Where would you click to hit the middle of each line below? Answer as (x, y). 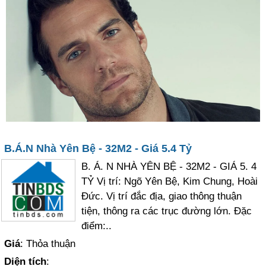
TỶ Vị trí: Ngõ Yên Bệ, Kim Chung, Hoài (170, 181)
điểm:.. (97, 226)
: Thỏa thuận (48, 244)
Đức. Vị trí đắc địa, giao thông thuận (162, 196)
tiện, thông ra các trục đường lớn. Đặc (167, 211)
